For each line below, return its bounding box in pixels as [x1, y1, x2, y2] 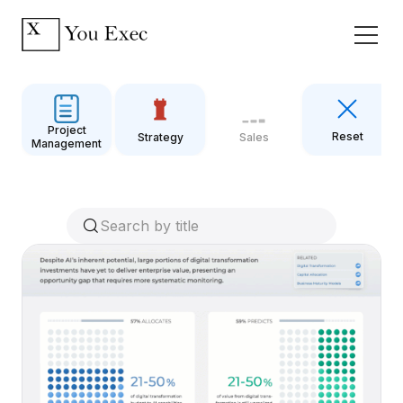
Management [31, 137, 102, 150]
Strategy [137, 130, 184, 144]
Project [47, 123, 86, 137]
